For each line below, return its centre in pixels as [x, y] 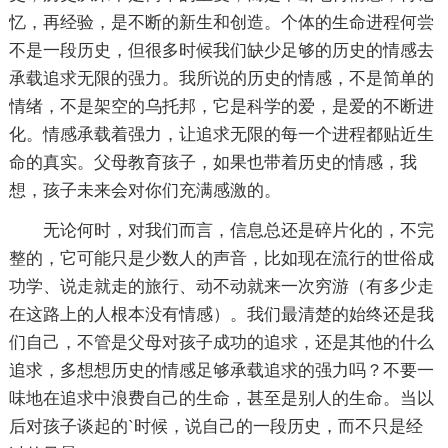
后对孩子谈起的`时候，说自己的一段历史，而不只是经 [215, 426]
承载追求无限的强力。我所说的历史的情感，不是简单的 [221, 78]
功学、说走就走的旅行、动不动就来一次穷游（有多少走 [221, 286]
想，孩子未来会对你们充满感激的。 [144, 190]
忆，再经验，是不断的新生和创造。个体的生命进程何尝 [221, 22]
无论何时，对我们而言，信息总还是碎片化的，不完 [238, 230]
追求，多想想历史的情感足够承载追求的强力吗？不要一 [221, 370]
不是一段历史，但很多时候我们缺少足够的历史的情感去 [221, 50]
